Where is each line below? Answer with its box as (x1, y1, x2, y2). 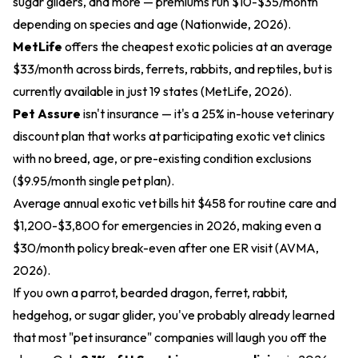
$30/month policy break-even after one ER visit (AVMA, (13, 240, 319, 256)
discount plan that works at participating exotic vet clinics (13, 128, 325, 144)
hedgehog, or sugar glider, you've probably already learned (13, 307, 335, 323)
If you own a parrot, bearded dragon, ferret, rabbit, (13, 284, 288, 300)
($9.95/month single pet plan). (13, 173, 174, 189)
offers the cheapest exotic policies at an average (62, 38, 332, 54)
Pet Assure (13, 105, 81, 121)
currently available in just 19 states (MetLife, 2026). (13, 83, 292, 99)
